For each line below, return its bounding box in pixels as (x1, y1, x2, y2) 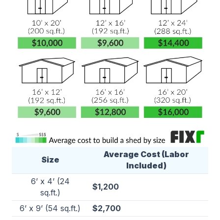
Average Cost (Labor (104, 149, 189, 160)
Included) (126, 161, 166, 171)
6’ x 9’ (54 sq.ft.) (20, 203, 81, 214)
